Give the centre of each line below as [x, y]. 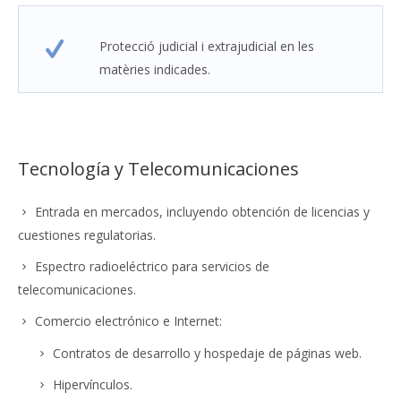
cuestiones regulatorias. [86, 235]
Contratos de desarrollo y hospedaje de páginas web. [207, 354]
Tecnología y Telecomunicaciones [158, 169]
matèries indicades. [154, 70]
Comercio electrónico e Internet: [128, 321]
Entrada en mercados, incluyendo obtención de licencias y [202, 212]
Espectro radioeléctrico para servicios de [152, 267]
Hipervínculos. [92, 385]
